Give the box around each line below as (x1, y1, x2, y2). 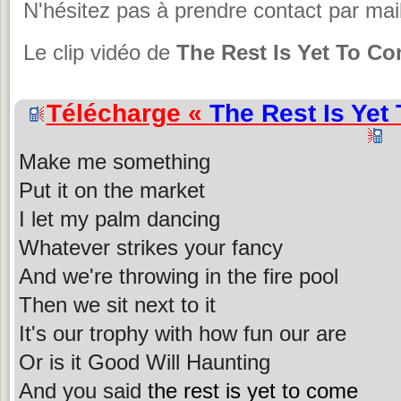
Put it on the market (19, 177, 205, 202)
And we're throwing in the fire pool (19, 263, 338, 288)
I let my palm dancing (19, 206, 220, 231)
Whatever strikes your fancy (19, 235, 283, 260)
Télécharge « (46, 98, 209, 127)
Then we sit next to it (19, 292, 216, 317)
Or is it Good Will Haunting (19, 349, 270, 374)
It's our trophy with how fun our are (19, 320, 346, 346)
